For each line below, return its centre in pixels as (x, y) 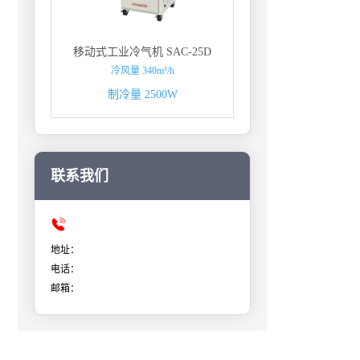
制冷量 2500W (142, 94)
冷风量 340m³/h (142, 71)
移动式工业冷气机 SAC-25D (142, 52)
